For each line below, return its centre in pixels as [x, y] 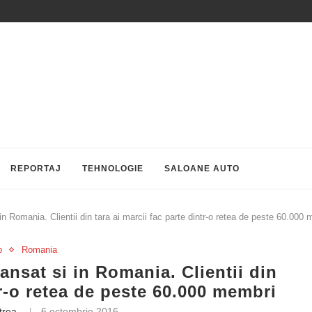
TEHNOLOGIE [113, 169]
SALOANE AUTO [202, 169]
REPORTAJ [36, 169]
